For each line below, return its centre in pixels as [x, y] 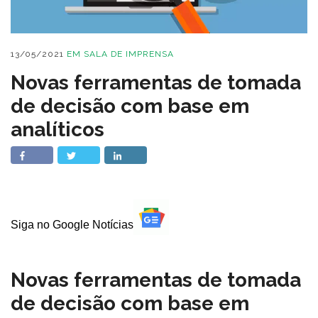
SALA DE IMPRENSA [129, 54]
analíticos [57, 130]
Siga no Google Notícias [72, 224]
